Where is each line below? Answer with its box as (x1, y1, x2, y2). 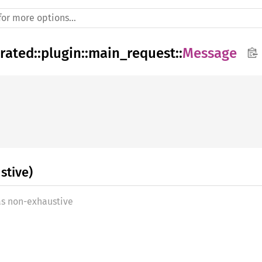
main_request (88, 45, 175, 61)
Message (182, 45, 237, 61)
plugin (41, 45, 81, 61)
